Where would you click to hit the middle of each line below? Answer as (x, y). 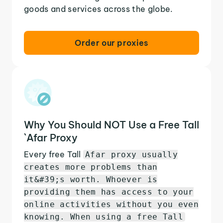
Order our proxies (111, 43)
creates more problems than (91, 167)
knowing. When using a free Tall (104, 217)
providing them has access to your (109, 192)
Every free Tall (54, 154)
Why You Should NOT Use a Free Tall (111, 124)
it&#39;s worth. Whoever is (91, 179)
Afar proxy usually (131, 154)
